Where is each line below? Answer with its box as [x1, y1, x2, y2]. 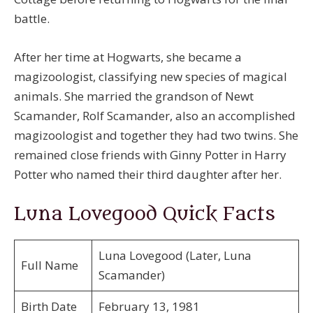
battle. [14, 10, 50, 27]
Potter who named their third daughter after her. [14, 166, 282, 183]
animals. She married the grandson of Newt [14, 88, 254, 105]
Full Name [20, 257, 78, 274]
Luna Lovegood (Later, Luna [98, 247, 252, 264]
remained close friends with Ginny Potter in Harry [14, 147, 286, 163]
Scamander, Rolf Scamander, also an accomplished [14, 108, 296, 124]
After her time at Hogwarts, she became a [14, 49, 242, 66]
